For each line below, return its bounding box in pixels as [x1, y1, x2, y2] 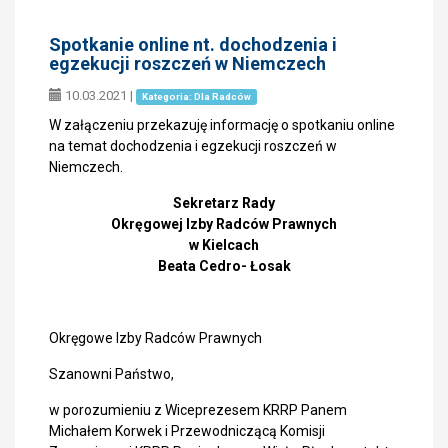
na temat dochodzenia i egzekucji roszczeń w [49, 138, 337, 154]
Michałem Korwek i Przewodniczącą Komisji [49, 423, 325, 439]
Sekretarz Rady [173, 195, 275, 211]
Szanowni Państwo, [49, 366, 174, 382]
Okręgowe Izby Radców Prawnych [49, 330, 262, 346]
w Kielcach [189, 237, 259, 253]
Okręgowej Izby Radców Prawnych [111, 216, 337, 232]
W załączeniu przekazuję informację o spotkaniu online [49, 117, 395, 133]
